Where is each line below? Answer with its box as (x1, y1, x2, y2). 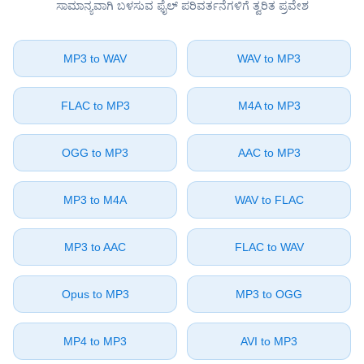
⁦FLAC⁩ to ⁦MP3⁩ (60, 99, 130, 112)
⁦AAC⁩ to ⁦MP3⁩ (237, 146, 301, 159)
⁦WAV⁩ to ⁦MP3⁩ (237, 52, 301, 65)
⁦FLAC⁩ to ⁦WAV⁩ (234, 240, 304, 253)
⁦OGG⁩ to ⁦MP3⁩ (62, 146, 128, 159)
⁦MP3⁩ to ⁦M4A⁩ (63, 193, 127, 206)
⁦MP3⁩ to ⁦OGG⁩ (236, 288, 302, 301)
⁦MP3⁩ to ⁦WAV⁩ (63, 52, 127, 65)
